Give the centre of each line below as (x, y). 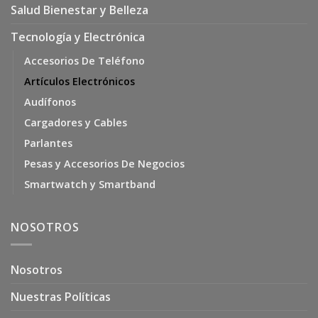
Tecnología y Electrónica (78, 37)
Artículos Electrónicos (79, 81)
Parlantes (48, 143)
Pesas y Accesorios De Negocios (104, 163)
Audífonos (50, 102)
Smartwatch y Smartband (90, 184)
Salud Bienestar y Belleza (79, 10)
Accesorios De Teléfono (84, 60)
